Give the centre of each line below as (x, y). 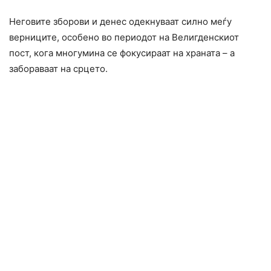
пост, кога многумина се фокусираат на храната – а (122, 53)
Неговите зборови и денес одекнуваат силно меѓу (120, 22)
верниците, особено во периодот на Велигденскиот (124, 38)
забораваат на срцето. (58, 69)
